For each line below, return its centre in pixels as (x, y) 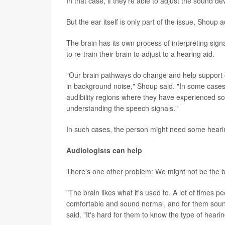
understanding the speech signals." (122, 108)
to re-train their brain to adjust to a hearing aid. (140, 54)
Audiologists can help (104, 150)
